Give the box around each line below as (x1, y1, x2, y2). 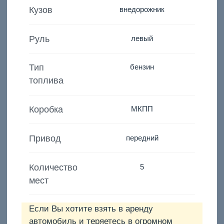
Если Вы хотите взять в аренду (28, 204, 153, 214)
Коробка (28, 104, 63, 115)
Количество (28, 162, 77, 172)
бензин (130, 62, 154, 71)
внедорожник (119, 4, 165, 13)
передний (125, 133, 158, 142)
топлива (28, 75, 63, 86)
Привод (28, 133, 61, 143)
